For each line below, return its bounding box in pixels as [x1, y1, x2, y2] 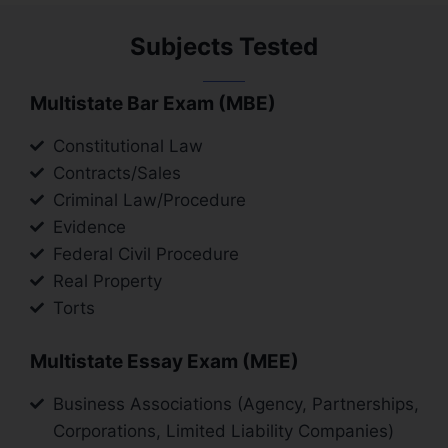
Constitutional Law [52, 135, 203, 156]
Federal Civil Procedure [52, 243, 239, 264]
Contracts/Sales [52, 162, 181, 183]
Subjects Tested [130, 31, 318, 61]
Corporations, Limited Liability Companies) [52, 420, 394, 441]
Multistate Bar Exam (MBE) [30, 91, 276, 115]
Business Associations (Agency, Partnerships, [52, 393, 419, 414]
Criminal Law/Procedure [52, 189, 246, 210]
